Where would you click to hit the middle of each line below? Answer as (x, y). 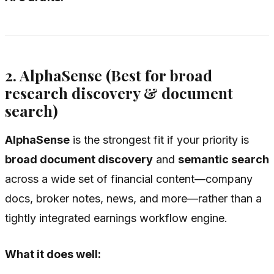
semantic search (224, 160)
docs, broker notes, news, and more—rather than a (133, 199)
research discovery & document (119, 92)
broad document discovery (79, 160)
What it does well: (53, 254)
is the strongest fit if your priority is (159, 140)
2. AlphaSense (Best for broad (109, 75)
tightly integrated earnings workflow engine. (116, 218)
